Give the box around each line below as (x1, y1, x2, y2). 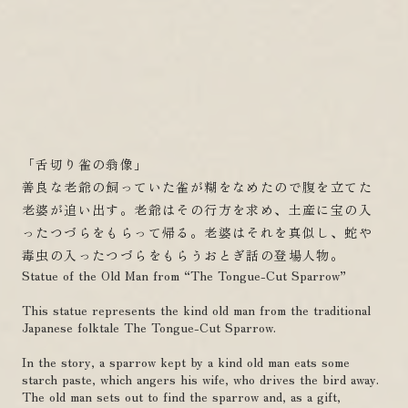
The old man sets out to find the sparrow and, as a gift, (22, 387, 341, 406)
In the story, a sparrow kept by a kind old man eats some (22, 352, 350, 372)
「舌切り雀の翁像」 (22, 155, 148, 174)
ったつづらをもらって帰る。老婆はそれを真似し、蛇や (22, 223, 372, 242)
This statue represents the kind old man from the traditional (22, 301, 371, 320)
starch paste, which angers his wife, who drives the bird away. (22, 370, 379, 389)
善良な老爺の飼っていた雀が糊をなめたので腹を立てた (22, 178, 372, 197)
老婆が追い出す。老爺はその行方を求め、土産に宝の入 (22, 200, 372, 219)
